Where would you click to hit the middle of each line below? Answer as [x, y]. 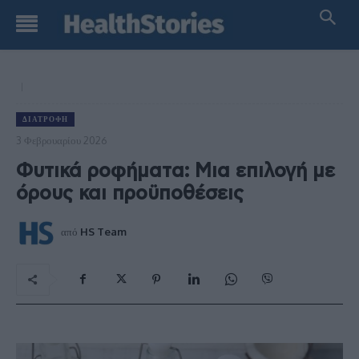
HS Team [103, 231]
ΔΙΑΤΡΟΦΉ [45, 119]
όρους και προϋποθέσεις [130, 194]
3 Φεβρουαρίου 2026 [62, 140]
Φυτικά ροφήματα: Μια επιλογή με [175, 171]
